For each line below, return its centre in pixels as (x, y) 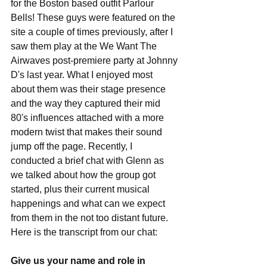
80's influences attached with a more (89, 118)
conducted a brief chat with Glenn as (89, 161)
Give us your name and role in (79, 261)
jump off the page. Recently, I (73, 146)
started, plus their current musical (81, 189)
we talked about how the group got (84, 175)
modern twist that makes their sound (88, 132)
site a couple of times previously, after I (93, 32)
